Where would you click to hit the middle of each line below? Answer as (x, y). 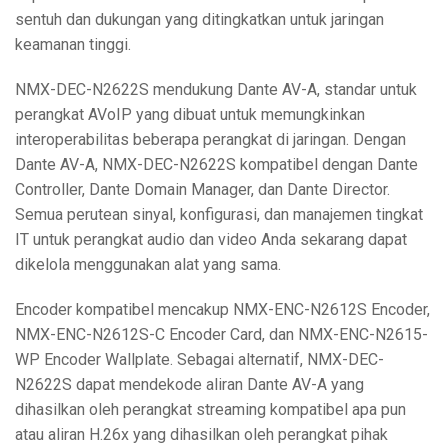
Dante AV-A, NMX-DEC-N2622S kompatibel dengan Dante (216, 165)
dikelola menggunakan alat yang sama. (148, 265)
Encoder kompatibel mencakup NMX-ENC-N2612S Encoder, (222, 310)
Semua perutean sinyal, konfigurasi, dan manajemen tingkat (219, 215)
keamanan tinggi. (73, 45)
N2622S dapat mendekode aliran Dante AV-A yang (189, 385)
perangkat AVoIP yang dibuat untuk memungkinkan (190, 115)
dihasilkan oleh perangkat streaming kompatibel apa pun (210, 410)
